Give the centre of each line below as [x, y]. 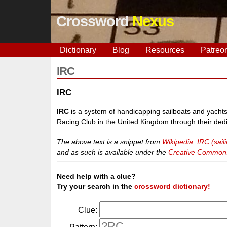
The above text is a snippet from [110, 142]
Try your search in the [96, 187]
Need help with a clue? [97, 177]
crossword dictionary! [173, 187]
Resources [165, 50]
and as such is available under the [113, 152]
